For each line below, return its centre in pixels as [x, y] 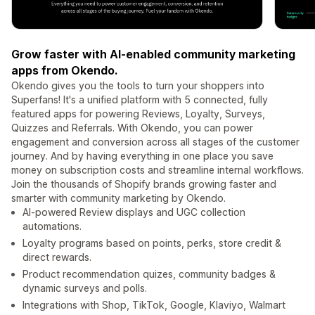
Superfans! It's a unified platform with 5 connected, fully [140, 100]
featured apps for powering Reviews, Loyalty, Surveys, [138, 114]
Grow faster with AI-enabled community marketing [153, 54]
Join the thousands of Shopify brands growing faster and [144, 184]
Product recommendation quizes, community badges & [149, 274]
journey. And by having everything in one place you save [142, 156]
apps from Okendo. [64, 71]
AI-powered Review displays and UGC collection [134, 212]
